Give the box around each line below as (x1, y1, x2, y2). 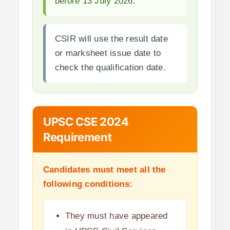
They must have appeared (65, 210, 168, 221)
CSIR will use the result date (54, 33, 168, 44)
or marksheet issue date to (54, 48, 161, 58)
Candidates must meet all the (43, 164, 166, 175)
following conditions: (43, 179, 133, 189)
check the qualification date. (54, 62, 166, 72)
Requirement (43, 130, 112, 144)
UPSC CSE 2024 (43, 114, 129, 128)
